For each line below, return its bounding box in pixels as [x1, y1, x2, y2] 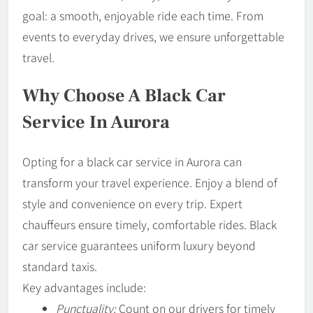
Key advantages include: [22, 278, 146, 296]
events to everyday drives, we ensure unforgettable [22, 27, 284, 45]
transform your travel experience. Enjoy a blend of [22, 173, 277, 191]
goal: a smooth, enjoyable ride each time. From [22, 6, 263, 24]
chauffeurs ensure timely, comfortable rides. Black [22, 215, 277, 233]
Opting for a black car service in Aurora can [22, 152, 242, 170]
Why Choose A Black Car [22, 84, 226, 108]
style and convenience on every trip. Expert [22, 194, 242, 212]
